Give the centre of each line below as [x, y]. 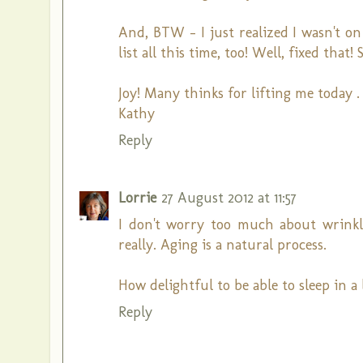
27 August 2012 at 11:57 [229, 198]
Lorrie [137, 198]
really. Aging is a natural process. [222, 245]
